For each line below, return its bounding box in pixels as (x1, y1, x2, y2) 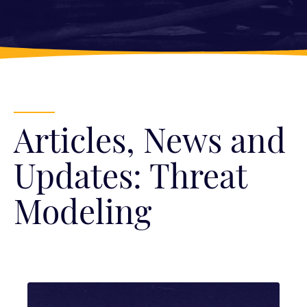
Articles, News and (14, 128, 286, 162)
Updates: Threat (14, 164, 247, 197)
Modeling (14, 199, 151, 233)
